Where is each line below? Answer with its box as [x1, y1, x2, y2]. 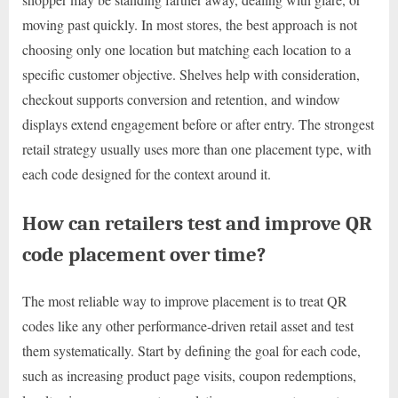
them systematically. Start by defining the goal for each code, [22, 340, 361, 360]
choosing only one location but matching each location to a [22, 40, 351, 60]
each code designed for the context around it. [22, 164, 271, 184]
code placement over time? [22, 243, 266, 267]
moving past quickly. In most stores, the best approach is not [22, 15, 357, 35]
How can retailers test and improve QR [22, 211, 372, 236]
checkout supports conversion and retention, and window [22, 90, 340, 109]
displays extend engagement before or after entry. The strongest [22, 115, 374, 134]
